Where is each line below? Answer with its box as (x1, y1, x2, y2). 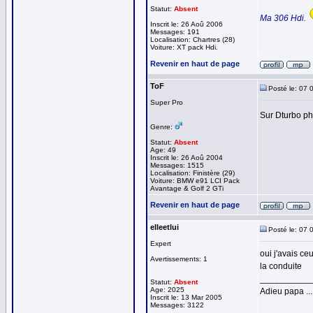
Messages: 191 (150, 28, 200, 36)
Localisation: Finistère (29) (150, 169, 235, 177)
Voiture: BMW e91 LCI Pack (150, 177, 240, 184)
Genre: (150, 123, 175, 131)
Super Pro (150, 99, 183, 106)
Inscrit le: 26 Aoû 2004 (150, 154, 223, 161)
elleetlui (150, 223, 179, 231)
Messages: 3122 (150, 301, 204, 309)
